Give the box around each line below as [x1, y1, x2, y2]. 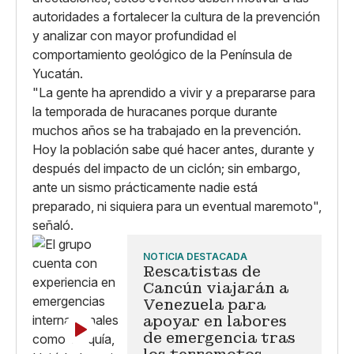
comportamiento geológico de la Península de [32, 47, 292, 62]
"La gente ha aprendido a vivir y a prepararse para [32, 85, 315, 100]
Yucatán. [32, 66, 83, 81]
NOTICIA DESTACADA [143, 250, 247, 262]
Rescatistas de [143, 262, 261, 281]
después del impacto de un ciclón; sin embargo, [32, 160, 300, 176]
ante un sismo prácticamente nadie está [32, 179, 258, 195]
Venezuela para [143, 296, 265, 314]
